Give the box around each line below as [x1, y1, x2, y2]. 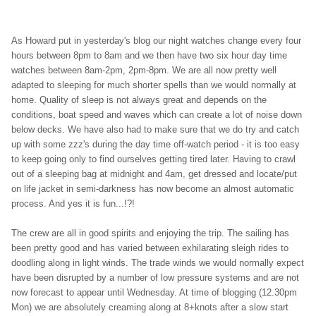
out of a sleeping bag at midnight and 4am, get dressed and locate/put [11, 168, 297, 179]
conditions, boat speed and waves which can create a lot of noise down [11, 109, 302, 120]
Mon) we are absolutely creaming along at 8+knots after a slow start [11, 301, 288, 312]
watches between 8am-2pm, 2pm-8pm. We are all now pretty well [11, 64, 276, 75]
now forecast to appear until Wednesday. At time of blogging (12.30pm [11, 286, 297, 298]
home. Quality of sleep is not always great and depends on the [11, 94, 267, 105]
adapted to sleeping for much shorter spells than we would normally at [11, 79, 296, 90]
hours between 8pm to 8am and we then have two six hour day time [11, 49, 287, 61]
